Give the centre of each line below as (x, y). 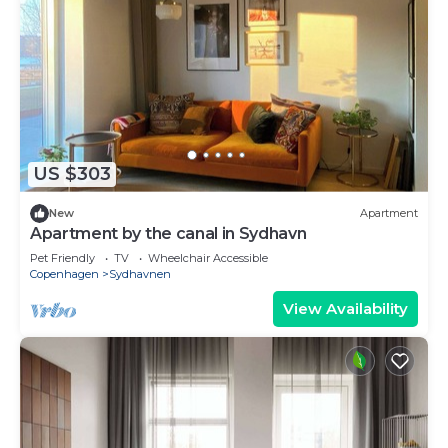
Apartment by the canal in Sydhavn (168, 233)
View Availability (345, 308)
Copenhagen (64, 273)
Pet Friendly (62, 257)
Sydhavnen (140, 273)
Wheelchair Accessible (208, 257)
